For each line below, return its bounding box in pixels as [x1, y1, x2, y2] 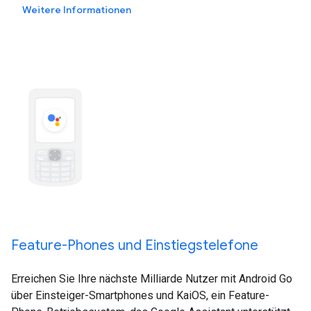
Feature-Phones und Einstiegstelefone [11, 237, 258, 255]
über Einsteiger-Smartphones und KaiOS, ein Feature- [11, 289, 269, 303]
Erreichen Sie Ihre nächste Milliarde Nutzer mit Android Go [11, 272, 292, 286]
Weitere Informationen [22, 3, 131, 17]
